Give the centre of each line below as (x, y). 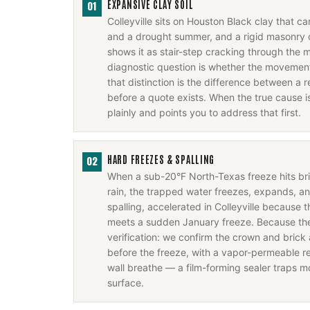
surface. (126, 283)
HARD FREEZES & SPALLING (161, 159)
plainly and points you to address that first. (204, 112)
